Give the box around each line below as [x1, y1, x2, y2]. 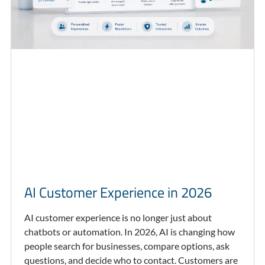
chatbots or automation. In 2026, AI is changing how [24, 226, 235, 238]
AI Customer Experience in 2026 [24, 182, 212, 203]
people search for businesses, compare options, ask [24, 240, 230, 252]
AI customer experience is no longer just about [24, 212, 212, 224]
